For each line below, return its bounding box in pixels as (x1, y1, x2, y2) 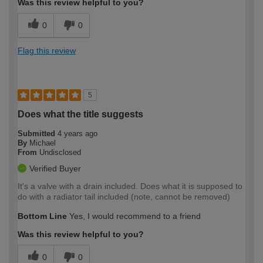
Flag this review (18, 46, 76, 56)
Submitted (18, 129, 58, 139)
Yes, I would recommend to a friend (67, 211, 201, 221)
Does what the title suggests (18, 109, 143, 120)
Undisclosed (39, 148, 81, 157)
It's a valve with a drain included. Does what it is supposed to (18, 181, 242, 191)
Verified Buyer (29, 164, 81, 174)
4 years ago (58, 129, 97, 139)
